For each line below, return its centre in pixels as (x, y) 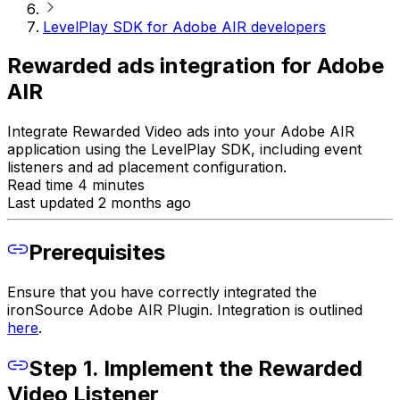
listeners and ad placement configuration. (147, 167)
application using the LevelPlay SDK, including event (184, 150)
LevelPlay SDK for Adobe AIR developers (184, 26)
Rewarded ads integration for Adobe (196, 66)
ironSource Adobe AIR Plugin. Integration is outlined (185, 310)
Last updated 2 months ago (99, 203)
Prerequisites (97, 253)
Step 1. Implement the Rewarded (196, 369)
